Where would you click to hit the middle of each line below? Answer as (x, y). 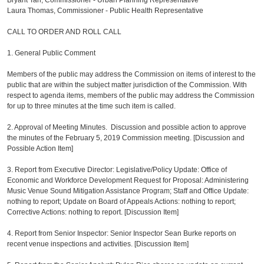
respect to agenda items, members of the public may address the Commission (131, 95)
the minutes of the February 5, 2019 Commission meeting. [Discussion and (126, 138)
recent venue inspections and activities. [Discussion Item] (98, 244)
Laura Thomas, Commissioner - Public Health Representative (106, 11)
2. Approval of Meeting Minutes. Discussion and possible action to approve (127, 127)
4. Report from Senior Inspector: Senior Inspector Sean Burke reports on (122, 233)
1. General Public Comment (53, 53)
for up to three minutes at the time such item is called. (93, 106)
